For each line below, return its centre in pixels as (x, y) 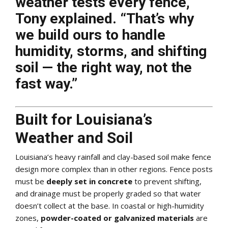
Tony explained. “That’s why (105, 18)
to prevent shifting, (167, 181)
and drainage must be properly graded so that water (108, 193)
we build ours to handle (90, 35)
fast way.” (46, 83)
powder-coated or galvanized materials (117, 218)
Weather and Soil (74, 138)
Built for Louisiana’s (84, 120)
